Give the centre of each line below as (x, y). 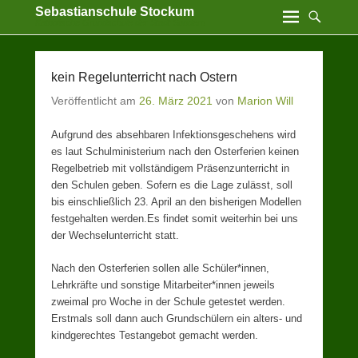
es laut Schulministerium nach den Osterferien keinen (175, 151)
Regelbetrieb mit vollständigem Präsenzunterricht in (170, 168)
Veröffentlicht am (95, 101)
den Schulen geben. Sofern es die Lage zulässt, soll (172, 185)
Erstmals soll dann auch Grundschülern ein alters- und (177, 318)
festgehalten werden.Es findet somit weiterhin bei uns (175, 219)
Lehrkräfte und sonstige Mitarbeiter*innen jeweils (163, 285)
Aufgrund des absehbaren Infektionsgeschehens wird (173, 135)
